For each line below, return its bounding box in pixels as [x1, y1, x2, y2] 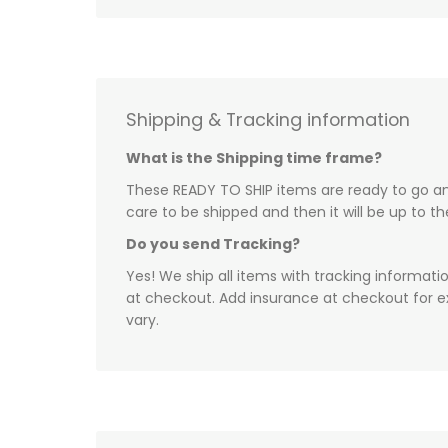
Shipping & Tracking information [126, 107, 410, 133]
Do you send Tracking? [126, 234, 300, 255]
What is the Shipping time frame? [126, 148, 382, 169]
